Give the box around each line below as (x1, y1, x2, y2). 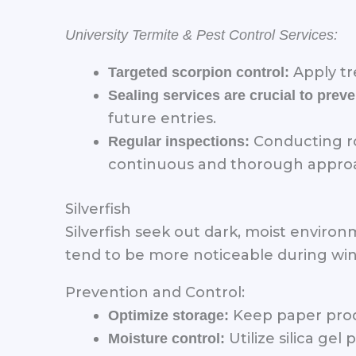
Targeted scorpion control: (108, 64, 289, 80)
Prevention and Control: (65, 283, 245, 301)
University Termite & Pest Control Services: (65, 26, 338, 43)
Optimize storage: (108, 307, 229, 323)
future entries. (108, 109, 216, 127)
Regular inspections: (108, 133, 250, 149)
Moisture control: (108, 330, 225, 346)
